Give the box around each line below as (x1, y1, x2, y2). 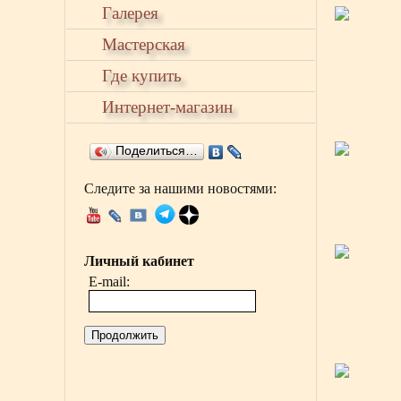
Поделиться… (115, 144, 198, 158)
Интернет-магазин (102, 98, 233, 116)
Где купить (102, 66, 182, 85)
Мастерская (102, 35, 185, 54)
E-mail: (89, 274, 130, 289)
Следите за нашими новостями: (84, 181, 277, 196)
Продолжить (91, 328, 158, 342)
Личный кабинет (84, 253, 194, 269)
